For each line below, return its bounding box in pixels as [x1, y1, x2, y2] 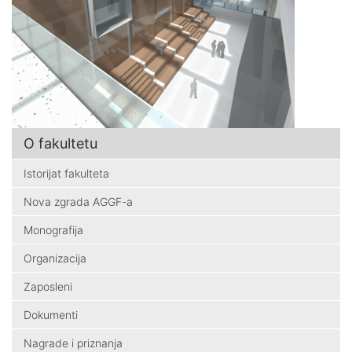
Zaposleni [24, 279, 72, 293]
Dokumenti [24, 307, 78, 321]
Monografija [24, 222, 83, 236]
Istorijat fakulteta [24, 166, 109, 180]
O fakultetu [24, 134, 97, 152]
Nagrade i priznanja [24, 335, 123, 350]
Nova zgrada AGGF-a [24, 194, 133, 208]
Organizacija [24, 251, 86, 265]
